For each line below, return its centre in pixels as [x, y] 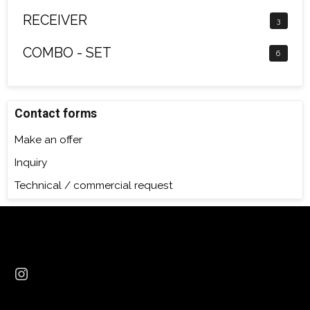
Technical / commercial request [94, 186]
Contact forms [56, 114]
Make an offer [48, 140]
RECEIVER [55, 20]
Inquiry [31, 163]
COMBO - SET [67, 53]
